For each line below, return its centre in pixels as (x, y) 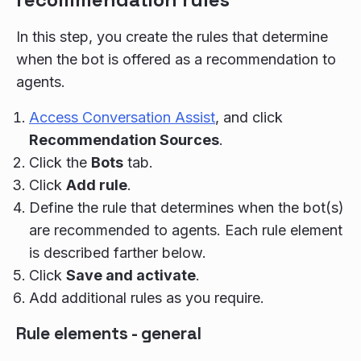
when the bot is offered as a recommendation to (176, 59)
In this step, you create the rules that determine (172, 37)
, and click (249, 117)
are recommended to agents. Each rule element (186, 230)
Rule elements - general (109, 333)
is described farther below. (118, 253)
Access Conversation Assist (122, 117)
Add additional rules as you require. (147, 298)
